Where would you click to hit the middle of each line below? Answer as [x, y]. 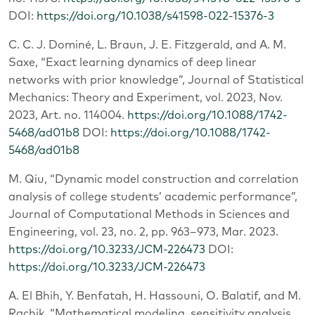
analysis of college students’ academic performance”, [153, 197]
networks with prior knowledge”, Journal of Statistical [156, 80]
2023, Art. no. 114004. [68, 115]
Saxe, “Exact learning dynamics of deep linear [133, 62]
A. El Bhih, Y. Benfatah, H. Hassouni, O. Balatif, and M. [155, 296]
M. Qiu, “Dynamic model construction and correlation [154, 179]
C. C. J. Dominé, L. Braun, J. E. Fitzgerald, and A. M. [147, 45]
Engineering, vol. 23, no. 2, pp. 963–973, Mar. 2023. [143, 232]
